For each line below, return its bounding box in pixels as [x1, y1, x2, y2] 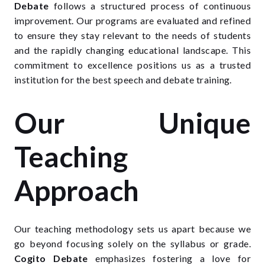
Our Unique [14, 106, 251, 140]
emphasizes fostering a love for [88, 253, 251, 264]
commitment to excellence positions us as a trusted [14, 59, 251, 70]
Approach [14, 173, 139, 207]
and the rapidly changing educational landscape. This [14, 44, 251, 56]
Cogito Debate [14, 253, 88, 264]
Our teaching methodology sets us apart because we [14, 223, 251, 234]
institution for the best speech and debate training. [14, 74, 232, 85]
